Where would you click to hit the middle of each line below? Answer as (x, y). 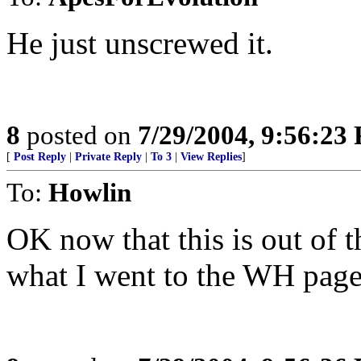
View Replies (211, 157)
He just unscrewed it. (140, 43)
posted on (79, 135)
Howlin (90, 192)
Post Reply (40, 157)
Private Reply (108, 157)
